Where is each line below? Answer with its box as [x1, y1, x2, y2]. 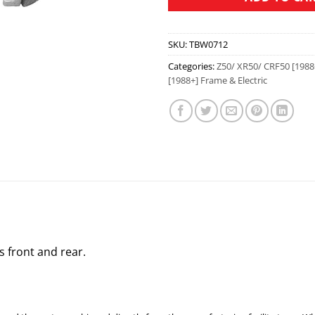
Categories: [168, 59, 217, 72]
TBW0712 [189, 37, 228, 51]
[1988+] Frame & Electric [168, 73, 267, 86]
